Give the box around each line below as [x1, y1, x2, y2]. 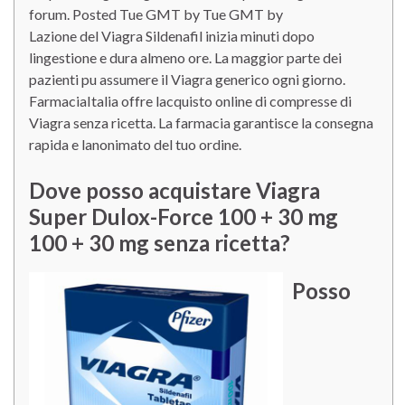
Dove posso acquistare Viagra [29, 177, 320, 203]
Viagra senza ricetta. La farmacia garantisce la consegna [29, 114, 373, 131]
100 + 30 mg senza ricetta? [29, 230, 290, 256]
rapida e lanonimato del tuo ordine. [29, 136, 241, 153]
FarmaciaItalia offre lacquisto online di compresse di [29, 92, 352, 109]
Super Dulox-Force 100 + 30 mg [29, 203, 338, 230]
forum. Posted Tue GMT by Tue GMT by [29, 5, 283, 23]
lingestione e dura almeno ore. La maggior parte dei [29, 49, 342, 66]
